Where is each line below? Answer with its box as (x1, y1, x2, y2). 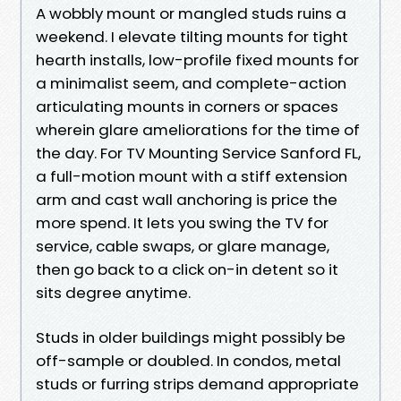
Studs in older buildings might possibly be (36, 326, 346, 348)
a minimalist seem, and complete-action (36, 72, 346, 94)
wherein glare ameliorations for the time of (36, 118, 360, 141)
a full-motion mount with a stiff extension (36, 165, 347, 187)
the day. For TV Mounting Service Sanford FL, (36, 141, 361, 164)
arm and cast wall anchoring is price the (36, 188, 337, 210)
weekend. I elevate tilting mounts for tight (36, 25, 348, 47)
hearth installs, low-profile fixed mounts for (36, 48, 359, 71)
